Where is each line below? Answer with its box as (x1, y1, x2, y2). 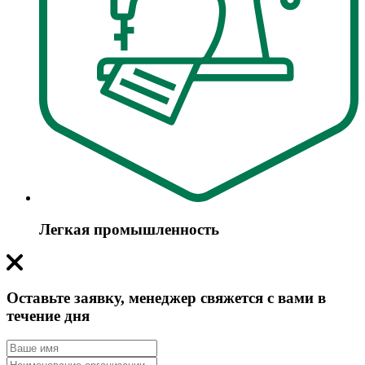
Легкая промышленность (39, 221, 219, 239)
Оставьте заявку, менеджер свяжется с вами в (7, 288, 326, 306)
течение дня (7, 306, 90, 324)
